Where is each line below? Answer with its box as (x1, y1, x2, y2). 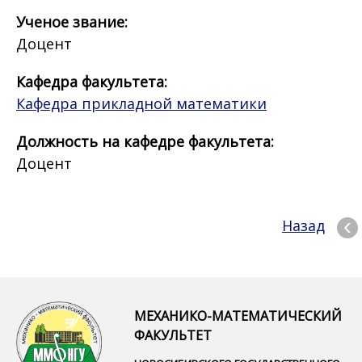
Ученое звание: (16, 12, 132, 32)
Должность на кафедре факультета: (16, 132, 278, 152)
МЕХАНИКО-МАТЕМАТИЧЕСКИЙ (134, 307, 342, 326)
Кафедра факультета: (16, 72, 171, 92)
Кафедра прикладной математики (16, 94, 267, 114)
